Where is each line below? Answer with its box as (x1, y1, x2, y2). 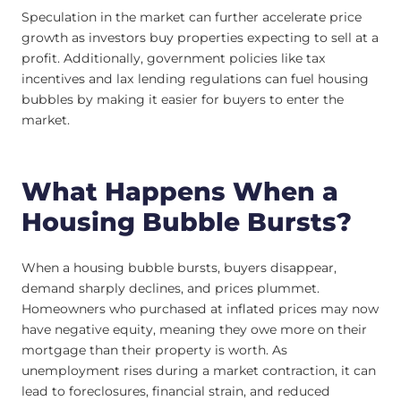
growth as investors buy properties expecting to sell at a (21, 29, 379, 46)
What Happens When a (21, 175, 338, 207)
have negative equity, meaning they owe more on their (21, 321, 367, 338)
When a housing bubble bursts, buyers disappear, (21, 260, 337, 277)
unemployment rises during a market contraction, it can (21, 363, 376, 380)
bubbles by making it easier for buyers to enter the (21, 90, 344, 107)
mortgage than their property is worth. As (21, 342, 287, 359)
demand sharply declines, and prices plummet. (21, 280, 320, 297)
